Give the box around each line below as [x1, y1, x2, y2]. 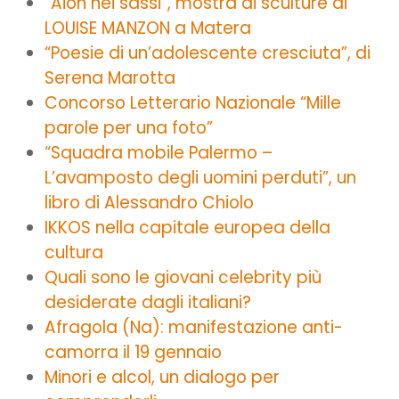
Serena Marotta [45, 65, 175, 90]
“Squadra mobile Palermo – [45, 140, 273, 165]
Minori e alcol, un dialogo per [45, 364, 280, 389]
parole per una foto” [45, 115, 213, 140]
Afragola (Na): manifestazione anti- [45, 314, 343, 339]
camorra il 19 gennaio [45, 339, 222, 364]
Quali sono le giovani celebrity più [45, 265, 322, 289]
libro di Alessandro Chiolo [45, 190, 254, 215]
